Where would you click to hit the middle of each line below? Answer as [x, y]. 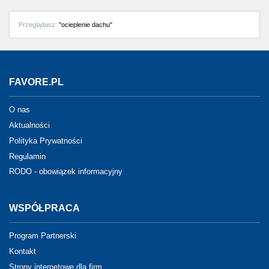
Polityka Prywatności [46, 141]
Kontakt [23, 251]
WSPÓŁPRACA [44, 208]
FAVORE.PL [36, 82]
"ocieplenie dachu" [85, 25]
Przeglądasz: [38, 25]
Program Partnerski [43, 236]
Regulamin [27, 156]
